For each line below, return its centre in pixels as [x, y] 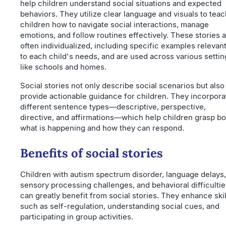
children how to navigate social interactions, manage [115, 25]
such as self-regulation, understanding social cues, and [120, 206]
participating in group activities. [77, 217]
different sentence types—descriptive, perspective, [113, 107]
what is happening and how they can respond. [102, 128]
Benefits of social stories [92, 153]
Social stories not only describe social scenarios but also [122, 86]
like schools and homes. [63, 67]
